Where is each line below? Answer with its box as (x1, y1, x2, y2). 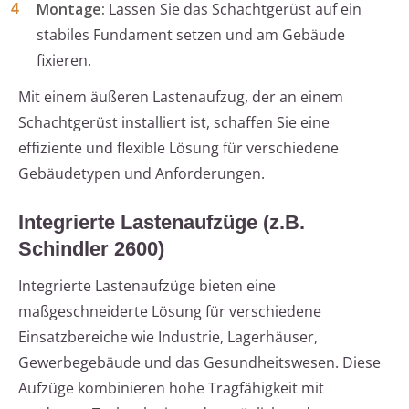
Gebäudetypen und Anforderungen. (18, 163, 265, 184)
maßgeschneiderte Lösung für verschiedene (18, 301, 321, 322)
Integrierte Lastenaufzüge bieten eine (18, 276, 276, 297)
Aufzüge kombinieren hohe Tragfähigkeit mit (18, 378, 324, 399)
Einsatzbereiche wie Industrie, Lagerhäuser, (18, 327, 318, 348)
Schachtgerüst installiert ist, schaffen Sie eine (18, 112, 330, 133)
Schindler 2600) (18, 237, 164, 261)
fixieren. (37, 50, 91, 71)
